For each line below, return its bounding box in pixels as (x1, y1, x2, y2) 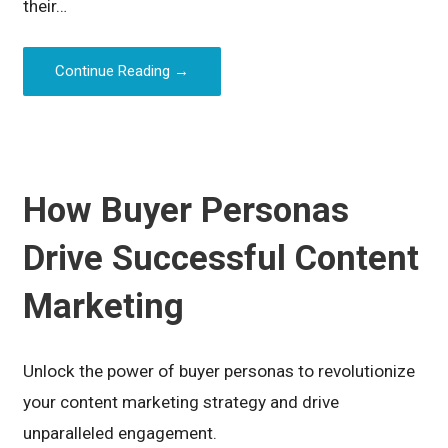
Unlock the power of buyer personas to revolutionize (23, 360, 416, 381)
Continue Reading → (55, 62, 190, 81)
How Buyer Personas (23, 189, 350, 230)
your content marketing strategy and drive (23, 391, 340, 412)
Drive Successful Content (23, 237, 420, 278)
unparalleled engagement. (23, 422, 218, 443)
